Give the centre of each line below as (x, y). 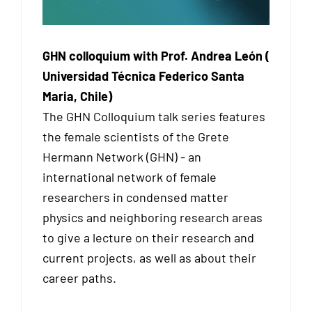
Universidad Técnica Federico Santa (143, 76)
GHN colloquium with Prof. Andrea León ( (156, 55)
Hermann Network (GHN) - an (122, 156)
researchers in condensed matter (135, 197)
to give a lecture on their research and (148, 237)
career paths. (79, 278)
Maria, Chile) (77, 96)
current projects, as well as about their (149, 257)
